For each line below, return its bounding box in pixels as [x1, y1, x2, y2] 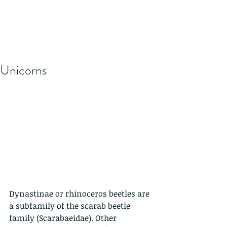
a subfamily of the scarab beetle [9, 200, 132, 212]
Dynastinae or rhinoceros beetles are [9, 188, 152, 200]
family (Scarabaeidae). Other [9, 212, 119, 224]
